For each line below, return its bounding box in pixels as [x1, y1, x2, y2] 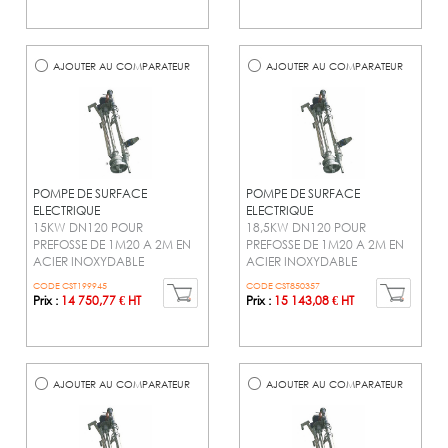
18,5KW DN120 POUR [246, 218, 366, 236]
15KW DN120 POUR [33, 218, 143, 236]
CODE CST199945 [33, 278, 107, 292]
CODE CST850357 [246, 278, 320, 292]
